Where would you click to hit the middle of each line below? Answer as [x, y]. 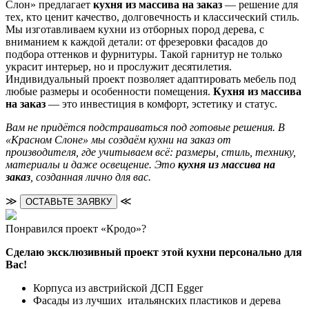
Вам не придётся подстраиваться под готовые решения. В [145, 127]
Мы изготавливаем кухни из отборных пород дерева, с [135, 29]
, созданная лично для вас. [91, 177]
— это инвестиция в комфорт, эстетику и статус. [161, 103]
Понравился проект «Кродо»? [76, 228]
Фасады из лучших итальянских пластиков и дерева [157, 300]
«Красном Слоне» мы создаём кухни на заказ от [118, 139]
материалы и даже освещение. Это [92, 164]
